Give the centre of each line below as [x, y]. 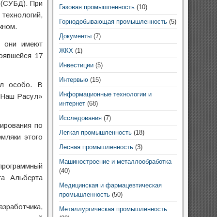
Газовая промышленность [97, 7]
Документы [75, 36]
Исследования [80, 118]
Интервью [73, 80]
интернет [72, 103]
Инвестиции [76, 65]
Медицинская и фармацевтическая [110, 185]
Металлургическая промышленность [113, 209]
